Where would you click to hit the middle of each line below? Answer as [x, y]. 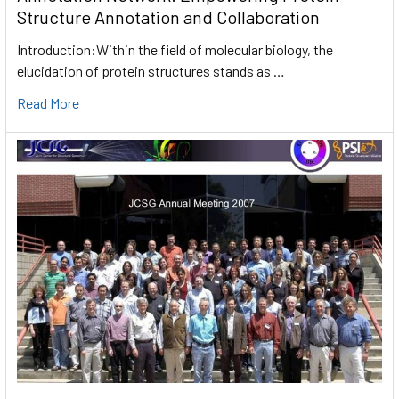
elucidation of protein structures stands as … [151, 70]
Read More [48, 102]
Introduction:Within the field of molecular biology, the [175, 49]
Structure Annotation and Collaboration [168, 16]
